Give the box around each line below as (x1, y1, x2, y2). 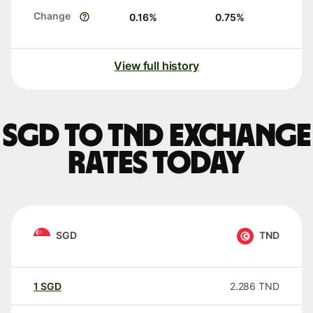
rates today (68, 147, 245, 180)
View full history (114, 59, 199, 73)
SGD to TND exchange (2, 120, 311, 153)
